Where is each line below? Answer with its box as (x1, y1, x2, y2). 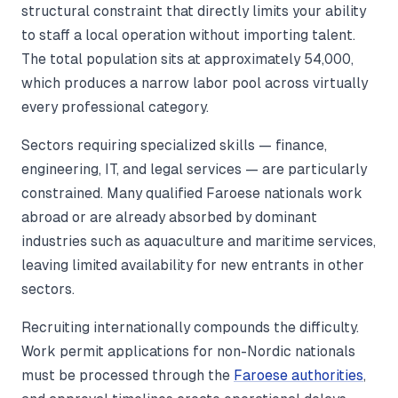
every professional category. (21, 99, 209, 115)
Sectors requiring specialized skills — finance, (21, 138, 327, 154)
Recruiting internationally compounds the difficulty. (21, 320, 359, 336)
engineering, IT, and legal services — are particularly (21, 162, 367, 178)
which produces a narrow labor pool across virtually (21, 76, 368, 92)
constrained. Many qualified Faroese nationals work (21, 186, 362, 202)
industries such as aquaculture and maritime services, (21, 234, 376, 250)
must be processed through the (21, 368, 234, 384)
